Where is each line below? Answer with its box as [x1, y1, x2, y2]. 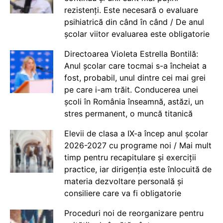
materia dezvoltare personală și [64, 176, 183, 186]
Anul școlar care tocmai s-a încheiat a [64, 60, 207, 71]
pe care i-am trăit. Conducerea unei [64, 84, 198, 95]
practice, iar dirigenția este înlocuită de [64, 164, 212, 174]
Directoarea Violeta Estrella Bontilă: [64, 48, 198, 59]
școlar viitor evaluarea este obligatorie [64, 28, 210, 39]
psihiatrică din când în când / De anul [64, 16, 204, 27]
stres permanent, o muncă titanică [64, 108, 193, 118]
